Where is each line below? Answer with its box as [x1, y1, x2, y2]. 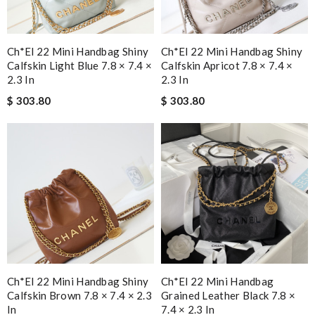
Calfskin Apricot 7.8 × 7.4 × [161, 59, 293, 72]
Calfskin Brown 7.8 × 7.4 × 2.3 [7, 289, 153, 302]
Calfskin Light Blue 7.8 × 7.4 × [7, 59, 153, 72]
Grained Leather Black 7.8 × [161, 289, 296, 302]
